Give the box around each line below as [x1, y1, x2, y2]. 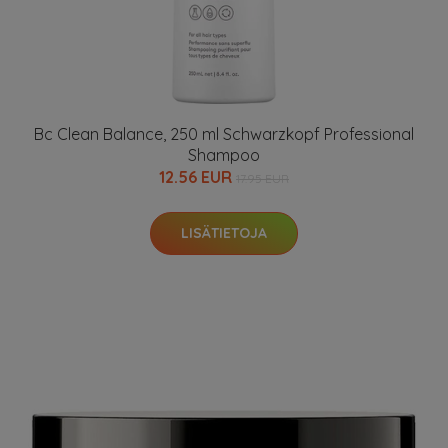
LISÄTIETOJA [181, 224, 267, 242]
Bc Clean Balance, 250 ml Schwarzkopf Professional [34, 124, 414, 144]
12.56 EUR [159, 167, 236, 187]
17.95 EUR [236, 171, 289, 186]
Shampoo [188, 145, 260, 165]
